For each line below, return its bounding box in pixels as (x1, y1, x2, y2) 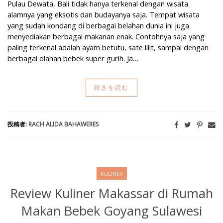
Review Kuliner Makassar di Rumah (10, 184, 213, 202)
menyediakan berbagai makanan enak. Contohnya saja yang (7, 31, 205, 41)
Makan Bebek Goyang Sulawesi (21, 202, 202, 220)
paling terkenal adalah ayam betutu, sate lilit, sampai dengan (7, 42, 209, 52)
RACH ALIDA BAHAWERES (28, 119, 99, 128)
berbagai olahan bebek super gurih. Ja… (7, 53, 138, 63)
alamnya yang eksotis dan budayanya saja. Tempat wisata (7, 9, 200, 19)
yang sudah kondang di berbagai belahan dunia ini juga (7, 20, 189, 30)
